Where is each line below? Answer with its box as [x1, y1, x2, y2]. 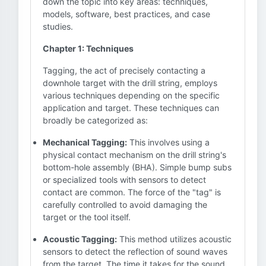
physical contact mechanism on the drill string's [43, 150, 226, 160]
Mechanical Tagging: [43, 137, 127, 147]
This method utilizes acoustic [117, 234, 232, 244]
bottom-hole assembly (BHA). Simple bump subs [43, 162, 232, 172]
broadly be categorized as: [43, 115, 148, 125]
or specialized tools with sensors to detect [43, 175, 206, 185]
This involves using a [127, 137, 210, 147]
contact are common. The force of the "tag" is [43, 187, 221, 197]
